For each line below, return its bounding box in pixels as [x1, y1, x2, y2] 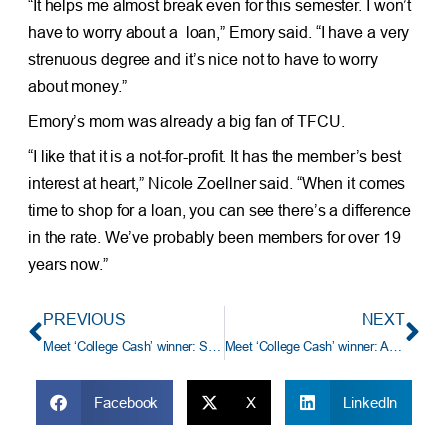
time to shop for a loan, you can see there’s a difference [27, 200, 412, 219]
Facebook [94, 393, 159, 411]
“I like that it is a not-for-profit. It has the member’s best [27, 146, 401, 165]
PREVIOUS [42, 309, 127, 328]
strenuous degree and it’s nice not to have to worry [27, 49, 378, 68]
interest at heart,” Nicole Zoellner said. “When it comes [27, 173, 406, 192]
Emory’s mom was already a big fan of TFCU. [27, 111, 345, 130]
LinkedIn [343, 393, 398, 411]
